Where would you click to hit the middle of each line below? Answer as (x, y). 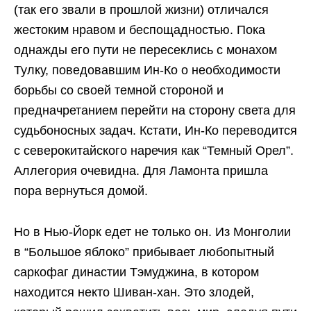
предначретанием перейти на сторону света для (155, 110)
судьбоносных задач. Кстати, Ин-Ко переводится (155, 130)
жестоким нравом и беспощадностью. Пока (140, 30)
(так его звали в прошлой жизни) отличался (141, 9)
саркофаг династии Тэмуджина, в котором (136, 272)
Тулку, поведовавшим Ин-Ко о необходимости (147, 70)
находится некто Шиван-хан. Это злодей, (134, 292)
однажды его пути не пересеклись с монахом (145, 50)
